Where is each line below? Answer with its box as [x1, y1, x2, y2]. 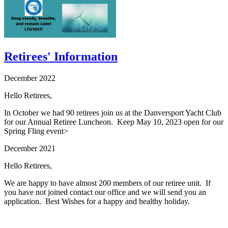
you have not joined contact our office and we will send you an [4, 188, 206, 197]
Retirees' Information [4, 50, 118, 64]
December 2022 [4, 74, 55, 83]
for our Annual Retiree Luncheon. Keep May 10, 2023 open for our [4, 118, 223, 127]
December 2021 [4, 144, 55, 153]
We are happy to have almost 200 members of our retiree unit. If [4, 179, 211, 188]
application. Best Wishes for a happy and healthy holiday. [4, 197, 192, 206]
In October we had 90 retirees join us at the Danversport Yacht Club [4, 108, 221, 118]
